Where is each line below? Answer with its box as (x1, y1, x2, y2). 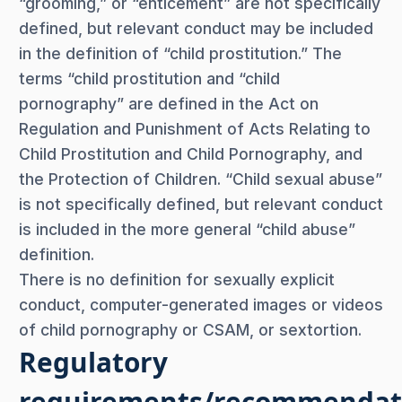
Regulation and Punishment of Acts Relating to (19, 118, 371, 138)
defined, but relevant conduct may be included (19, 18, 373, 38)
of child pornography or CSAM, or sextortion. (19, 319, 362, 339)
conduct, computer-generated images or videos (19, 294, 383, 314)
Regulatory (19, 343, 168, 380)
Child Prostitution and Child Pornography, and (19, 144, 363, 163)
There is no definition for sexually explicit (19, 269, 335, 289)
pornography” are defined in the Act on (19, 93, 319, 113)
